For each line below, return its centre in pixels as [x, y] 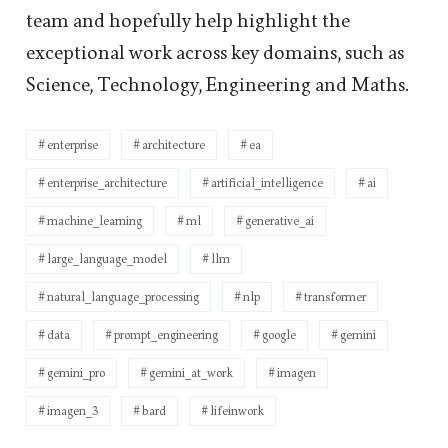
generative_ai [279, 220]
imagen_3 [72, 410]
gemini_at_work [191, 372]
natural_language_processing [123, 296]
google [279, 334]
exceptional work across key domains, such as [215, 52]
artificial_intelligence [267, 182]
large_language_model [107, 258]
